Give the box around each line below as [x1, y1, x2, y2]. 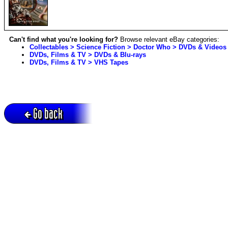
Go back [33, 105, 63, 122]
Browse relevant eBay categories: [118, 35, 219, 43]
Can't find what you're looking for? [9, 35, 118, 43]
